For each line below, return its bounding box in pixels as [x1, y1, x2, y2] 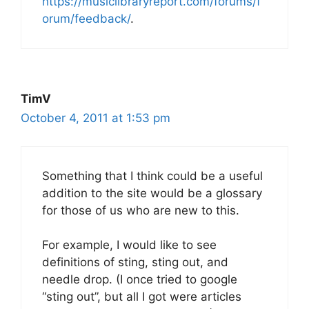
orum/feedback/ [42, 12, 130, 26]
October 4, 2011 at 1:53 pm [21, 111, 170, 126]
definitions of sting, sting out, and [42, 255, 228, 270]
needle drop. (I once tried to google [42, 272, 237, 287]
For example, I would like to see [42, 238, 217, 252]
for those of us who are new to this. [42, 203, 239, 217]
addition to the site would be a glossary [42, 186, 262, 200]
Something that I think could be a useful [42, 168, 263, 183]
